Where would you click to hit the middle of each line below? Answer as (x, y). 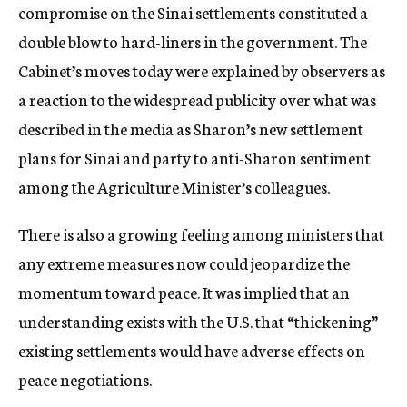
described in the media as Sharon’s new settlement (191, 128)
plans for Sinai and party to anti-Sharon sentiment (194, 157)
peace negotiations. (85, 379)
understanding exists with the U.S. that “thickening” (198, 321)
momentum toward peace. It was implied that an (184, 292)
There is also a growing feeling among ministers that (201, 233)
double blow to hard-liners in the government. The (193, 41)
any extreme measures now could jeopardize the (184, 263)
